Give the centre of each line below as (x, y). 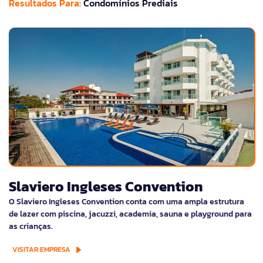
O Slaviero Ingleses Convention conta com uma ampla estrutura (127, 202)
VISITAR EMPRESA (41, 250)
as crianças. (31, 227)
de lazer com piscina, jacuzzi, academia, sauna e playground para (130, 214)
